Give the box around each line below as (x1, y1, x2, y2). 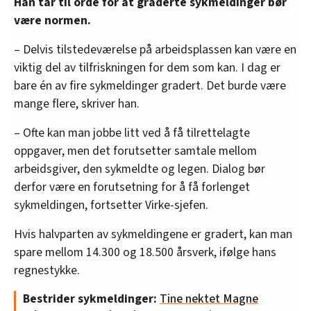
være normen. (14, 12, 91, 30)
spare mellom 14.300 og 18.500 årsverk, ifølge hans (14, 244, 276, 262)
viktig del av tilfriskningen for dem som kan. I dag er (14, 59, 280, 77)
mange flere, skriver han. (14, 95, 140, 113)
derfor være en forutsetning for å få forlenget (14, 178, 250, 196)
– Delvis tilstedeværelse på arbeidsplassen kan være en (14, 41, 296, 59)
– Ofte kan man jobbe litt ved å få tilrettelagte (14, 124, 250, 142)
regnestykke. (14, 262, 80, 280)
